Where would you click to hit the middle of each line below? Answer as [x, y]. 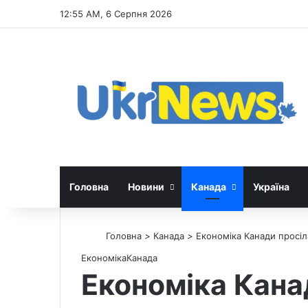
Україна [271, 186]
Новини [146, 186]
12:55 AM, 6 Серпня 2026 [116, 14]
